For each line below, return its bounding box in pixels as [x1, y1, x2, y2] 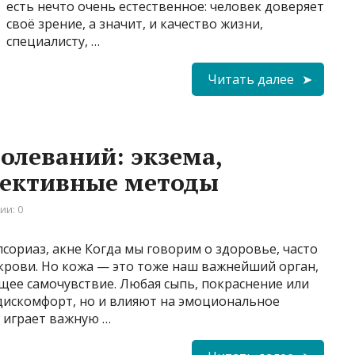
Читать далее [208, 70, 294, 88]
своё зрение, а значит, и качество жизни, [6, 14, 263, 32]
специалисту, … [6, 32, 100, 50]
